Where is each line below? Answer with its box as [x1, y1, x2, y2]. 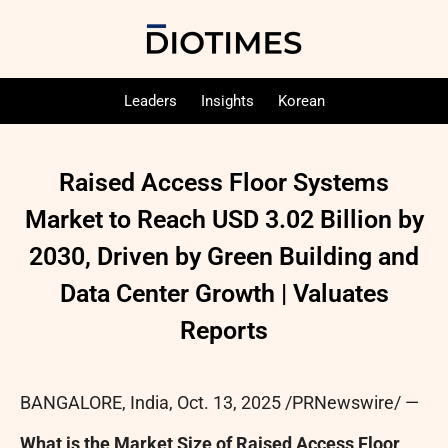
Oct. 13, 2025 [177, 392, 281, 413]
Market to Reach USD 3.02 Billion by [24, 205, 424, 234]
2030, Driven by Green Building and [29, 242, 419, 271]
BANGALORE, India [20, 392, 169, 413]
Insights [200, 92, 254, 110]
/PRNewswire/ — [281, 392, 423, 413]
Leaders [123, 92, 177, 110]
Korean [277, 92, 325, 110]
